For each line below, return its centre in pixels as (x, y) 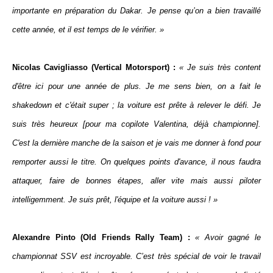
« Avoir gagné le (228, 237)
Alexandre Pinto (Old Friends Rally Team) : (104, 237)
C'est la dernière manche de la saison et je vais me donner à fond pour (136, 143)
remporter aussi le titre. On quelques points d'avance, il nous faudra (136, 162)
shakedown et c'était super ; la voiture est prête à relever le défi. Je (136, 105)
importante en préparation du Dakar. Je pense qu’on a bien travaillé (136, 11)
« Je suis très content (220, 67)
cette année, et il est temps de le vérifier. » (88, 30)
